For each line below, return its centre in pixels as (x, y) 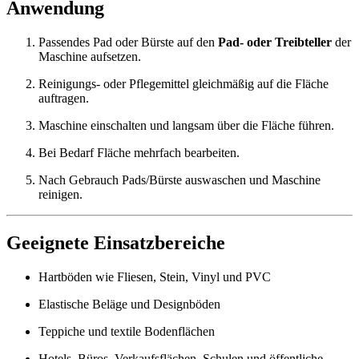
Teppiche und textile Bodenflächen (127, 332)
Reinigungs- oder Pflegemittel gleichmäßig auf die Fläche (184, 84)
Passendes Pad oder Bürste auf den (128, 42)
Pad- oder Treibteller (275, 42)
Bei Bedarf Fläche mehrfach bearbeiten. (139, 153)
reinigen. (61, 195)
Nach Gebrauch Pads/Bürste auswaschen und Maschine (179, 180)
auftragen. (64, 99)
